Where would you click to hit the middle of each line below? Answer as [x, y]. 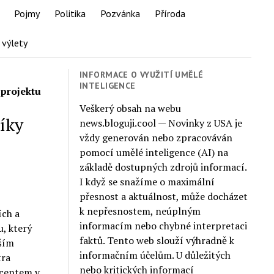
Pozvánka [120, 13]
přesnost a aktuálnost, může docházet [164, 196]
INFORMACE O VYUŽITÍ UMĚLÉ [142, 75]
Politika [70, 13]
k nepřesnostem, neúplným [140, 211]
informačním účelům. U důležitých [155, 255]
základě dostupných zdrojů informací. [163, 167]
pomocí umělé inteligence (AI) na [154, 152]
